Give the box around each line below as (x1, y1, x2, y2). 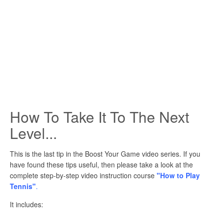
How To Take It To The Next (10, 106, 189, 127)
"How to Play (157, 170, 200, 180)
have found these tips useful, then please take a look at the (10, 159, 193, 169)
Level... (10, 122, 57, 143)
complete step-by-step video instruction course (10, 170, 157, 180)
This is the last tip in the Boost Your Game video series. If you (10, 148, 200, 159)
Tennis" (10, 181, 36, 191)
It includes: (10, 199, 43, 210)
